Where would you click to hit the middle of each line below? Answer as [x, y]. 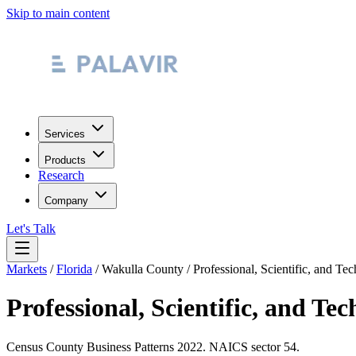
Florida [74, 269]
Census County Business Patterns [92, 346]
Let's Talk [31, 228]
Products [65, 160]
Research [61, 175]
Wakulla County [143, 269]
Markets [27, 269]
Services [65, 134]
